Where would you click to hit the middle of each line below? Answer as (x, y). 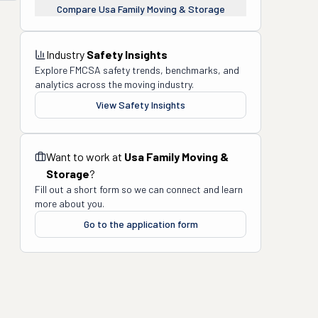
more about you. (70, 203)
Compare (77, 9)
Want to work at (85, 157)
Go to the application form (141, 224)
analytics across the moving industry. (114, 84)
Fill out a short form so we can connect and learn (139, 189)
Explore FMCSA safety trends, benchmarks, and (137, 70)
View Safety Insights (141, 105)
